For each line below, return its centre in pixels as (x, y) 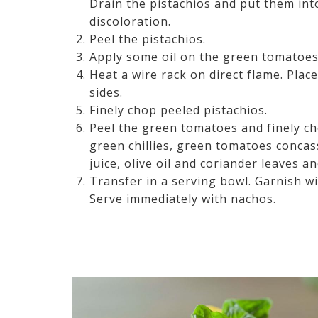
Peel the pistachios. (148, 39)
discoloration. (130, 21)
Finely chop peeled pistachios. (180, 110)
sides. (108, 92)
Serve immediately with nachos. (183, 198)
